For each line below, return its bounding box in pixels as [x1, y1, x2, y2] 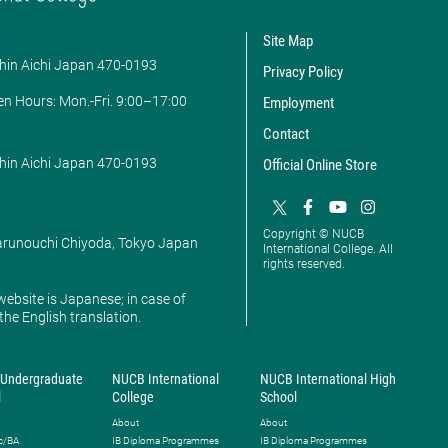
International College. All [262, 242, 393, 257]
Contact [262, 125, 309, 144]
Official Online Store [262, 156, 377, 175]
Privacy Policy [262, 63, 343, 82]
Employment [262, 94, 334, 113]
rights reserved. [262, 257, 345, 272]
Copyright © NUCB [262, 227, 364, 242]
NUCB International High [260, 370, 396, 387]
